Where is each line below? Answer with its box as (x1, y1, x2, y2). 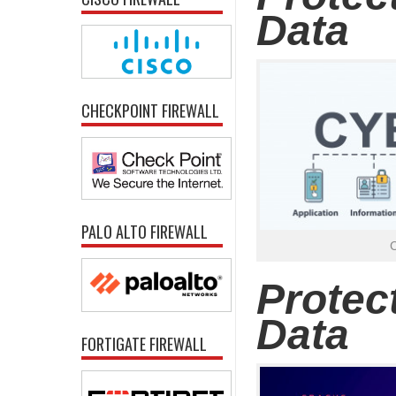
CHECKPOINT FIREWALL (81, 99, 219, 123)
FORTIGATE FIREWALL (81, 331, 207, 355)
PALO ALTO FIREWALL (81, 219, 208, 243)
